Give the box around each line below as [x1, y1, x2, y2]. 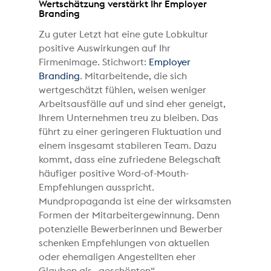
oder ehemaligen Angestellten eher [39, 252, 197, 262]
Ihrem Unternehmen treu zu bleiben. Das [39, 113, 219, 123]
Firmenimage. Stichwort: [39, 57, 149, 67]
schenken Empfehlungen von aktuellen [39, 238, 210, 248]
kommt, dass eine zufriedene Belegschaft [39, 154, 221, 165]
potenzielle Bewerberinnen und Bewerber [39, 224, 223, 234]
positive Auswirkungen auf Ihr [39, 43, 171, 53]
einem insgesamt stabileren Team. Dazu [39, 140, 217, 151]
